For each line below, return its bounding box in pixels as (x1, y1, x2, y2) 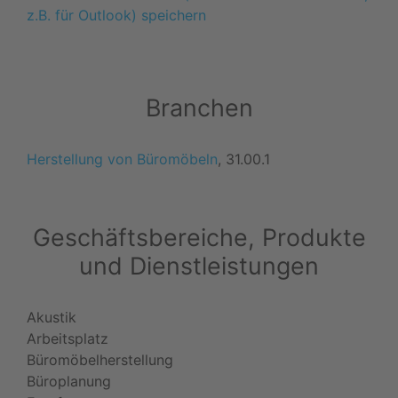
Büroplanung (27, 371, 111, 390)
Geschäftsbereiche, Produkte (32, 222, 366, 251)
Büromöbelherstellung (27, 350, 173, 369)
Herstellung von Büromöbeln (27, 149, 218, 168)
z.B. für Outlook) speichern (27, 5, 206, 24)
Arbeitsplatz (27, 329, 108, 347)
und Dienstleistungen (79, 251, 319, 280)
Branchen (145, 92, 253, 122)
